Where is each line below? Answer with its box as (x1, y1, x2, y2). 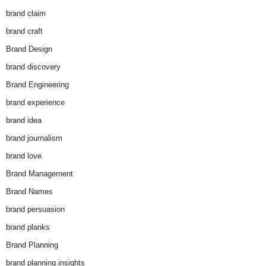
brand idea (6, 116, 42, 125)
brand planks (6, 223, 50, 232)
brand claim (6, 9, 46, 18)
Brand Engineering (6, 80, 69, 90)
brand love (6, 151, 42, 161)
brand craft (6, 27, 43, 36)
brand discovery (6, 62, 61, 72)
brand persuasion (6, 205, 65, 214)
